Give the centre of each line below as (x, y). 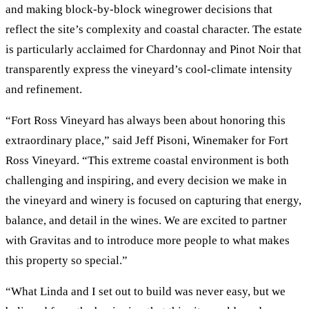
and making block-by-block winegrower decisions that (139, 10)
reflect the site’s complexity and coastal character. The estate (154, 30)
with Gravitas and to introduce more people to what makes (148, 241)
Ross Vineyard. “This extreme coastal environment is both (147, 161)
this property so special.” (67, 261)
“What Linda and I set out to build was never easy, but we (146, 292)
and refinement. (44, 90)
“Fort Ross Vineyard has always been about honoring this (146, 121)
